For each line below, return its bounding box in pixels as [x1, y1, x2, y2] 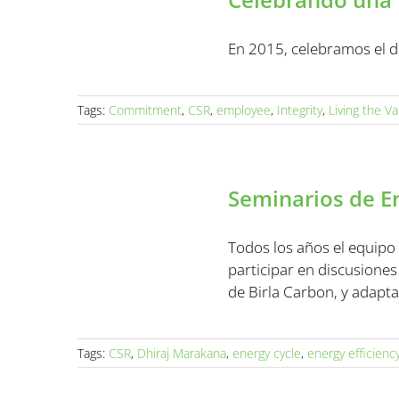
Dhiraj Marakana [137, 345, 226, 362]
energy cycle [232, 345, 301, 362]
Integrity [277, 102, 322, 118]
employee [216, 102, 271, 118]
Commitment [109, 102, 182, 118]
